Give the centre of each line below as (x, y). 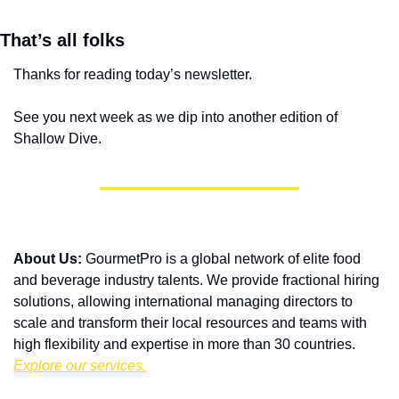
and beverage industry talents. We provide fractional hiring (196, 281)
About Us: (48, 259)
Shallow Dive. (57, 139)
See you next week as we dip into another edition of (175, 118)
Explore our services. (80, 366)
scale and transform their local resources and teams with (190, 323)
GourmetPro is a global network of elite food (221, 259)
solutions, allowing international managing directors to (183, 302)
